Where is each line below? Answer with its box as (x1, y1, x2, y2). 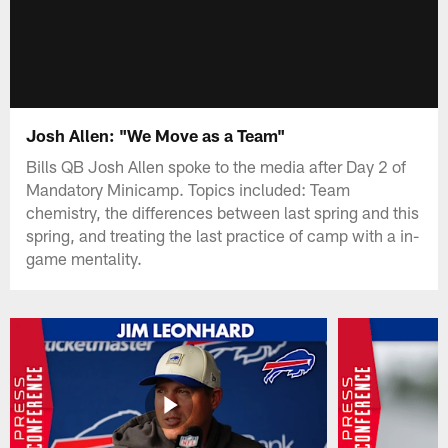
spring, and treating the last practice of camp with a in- (26, 224, 420, 245)
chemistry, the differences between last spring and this (26, 201, 420, 222)
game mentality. (26, 247, 143, 268)
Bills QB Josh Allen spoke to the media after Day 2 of (26, 155, 407, 176)
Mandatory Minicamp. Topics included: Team (26, 178, 351, 199)
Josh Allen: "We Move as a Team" (26, 124, 286, 145)
